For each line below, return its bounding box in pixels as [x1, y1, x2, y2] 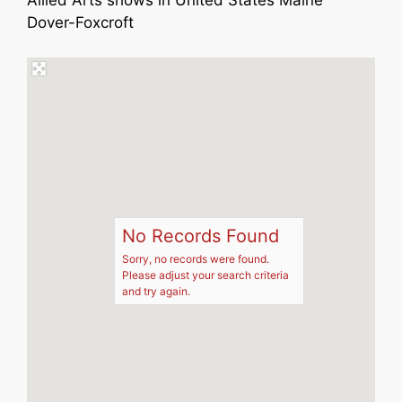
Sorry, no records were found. [122, 251, 269, 266]
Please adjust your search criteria [122, 267, 289, 282]
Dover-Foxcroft [27, 13, 134, 31]
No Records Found [122, 224, 279, 247]
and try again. [122, 284, 190, 298]
